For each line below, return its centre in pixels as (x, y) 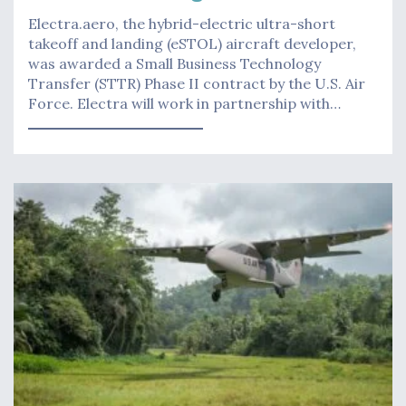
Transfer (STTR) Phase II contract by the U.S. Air (197, 84)
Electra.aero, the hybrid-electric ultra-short (182, 24)
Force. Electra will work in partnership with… (184, 104)
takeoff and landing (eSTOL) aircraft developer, (192, 44)
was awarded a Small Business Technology (174, 64)
